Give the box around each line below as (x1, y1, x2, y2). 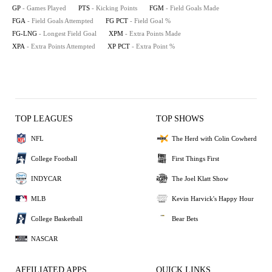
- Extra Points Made (125, 30, 181, 37)
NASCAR (31, 234, 58, 242)
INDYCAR (31, 174, 61, 182)
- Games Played (22, 4, 66, 12)
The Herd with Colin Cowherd (172, 134, 257, 142)
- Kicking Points (92, 4, 137, 12)
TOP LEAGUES (15, 114, 73, 123)
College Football (31, 154, 77, 162)
